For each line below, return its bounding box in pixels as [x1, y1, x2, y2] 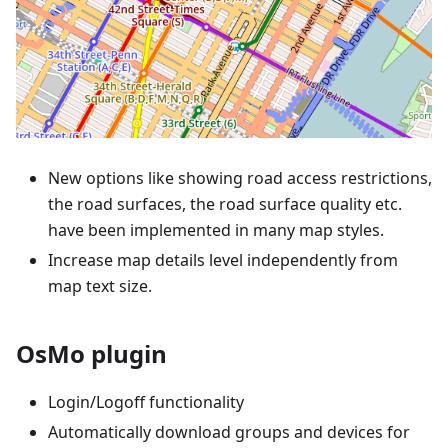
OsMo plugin [16, 337, 167, 371]
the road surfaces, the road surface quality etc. [48, 193, 402, 216]
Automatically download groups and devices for [48, 421, 410, 444]
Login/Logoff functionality [48, 391, 244, 414]
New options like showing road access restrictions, [48, 167, 432, 190]
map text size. [48, 275, 152, 298]
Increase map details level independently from [48, 249, 398, 272]
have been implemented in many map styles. [48, 219, 384, 242]
